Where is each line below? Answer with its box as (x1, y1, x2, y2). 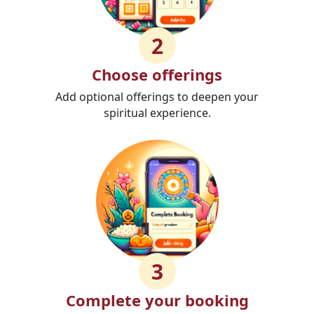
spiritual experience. (103, 105, 211, 121)
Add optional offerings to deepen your (55, 89, 259, 105)
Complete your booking (65, 289, 249, 311)
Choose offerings (92, 64, 222, 86)
